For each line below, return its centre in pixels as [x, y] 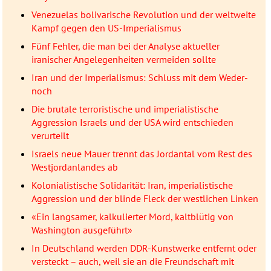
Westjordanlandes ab [74, 167]
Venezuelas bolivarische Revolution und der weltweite [143, 15]
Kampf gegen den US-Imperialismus [106, 28]
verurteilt [50, 136]
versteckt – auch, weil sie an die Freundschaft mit [132, 262]
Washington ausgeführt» [82, 230]
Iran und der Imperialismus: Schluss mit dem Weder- [139, 78]
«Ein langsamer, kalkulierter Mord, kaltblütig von [132, 217]
